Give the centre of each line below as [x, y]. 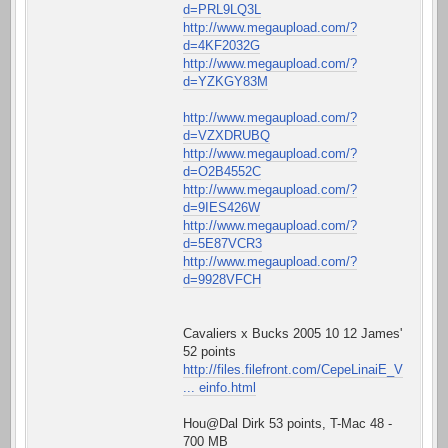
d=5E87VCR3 [222, 244]
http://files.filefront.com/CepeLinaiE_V [293, 370]
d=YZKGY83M [225, 82]
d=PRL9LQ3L [222, 10]
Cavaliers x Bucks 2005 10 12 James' [292, 334]
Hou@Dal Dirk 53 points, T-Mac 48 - [287, 424]
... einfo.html [219, 388]
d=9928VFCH [222, 280]
